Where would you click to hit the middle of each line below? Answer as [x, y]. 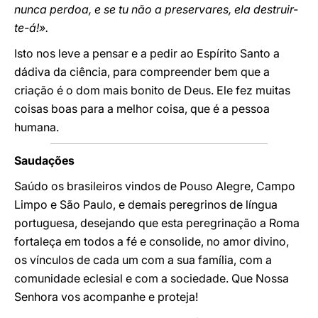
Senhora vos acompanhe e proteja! [106, 297]
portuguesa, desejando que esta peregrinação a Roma [157, 223]
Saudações [44, 160]
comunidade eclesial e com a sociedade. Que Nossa [152, 278]
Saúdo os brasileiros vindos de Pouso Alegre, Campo [155, 186]
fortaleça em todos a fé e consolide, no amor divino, [152, 241]
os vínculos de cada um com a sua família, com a [143, 260]
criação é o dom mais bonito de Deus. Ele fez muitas [152, 90]
